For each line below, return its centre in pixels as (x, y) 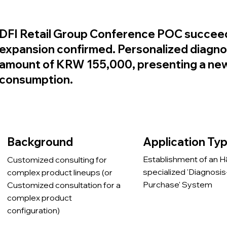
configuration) (33, 210)
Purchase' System (178, 185)
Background (40, 142)
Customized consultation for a (64, 185)
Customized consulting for (57, 159)
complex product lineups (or (60, 172)
